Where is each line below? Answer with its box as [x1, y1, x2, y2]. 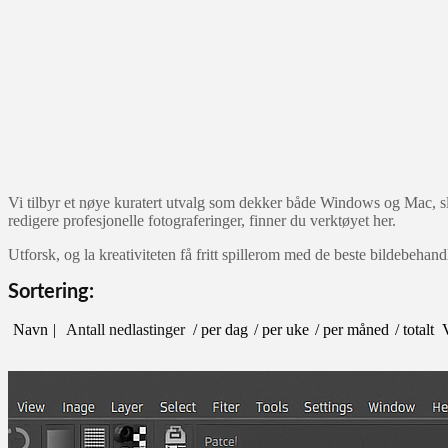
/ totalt [395, 320, 434, 338]
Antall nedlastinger [66, 320, 185, 338]
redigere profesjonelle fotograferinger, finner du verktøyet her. [8, 211, 396, 229]
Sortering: [8, 281, 94, 302]
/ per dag [193, 320, 248, 338]
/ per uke [254, 320, 309, 338]
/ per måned [315, 320, 389, 338]
